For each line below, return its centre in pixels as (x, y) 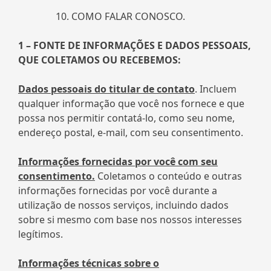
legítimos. (41, 234)
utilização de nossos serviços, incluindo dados (123, 205)
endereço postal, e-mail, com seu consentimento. (131, 132)
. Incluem (216, 89)
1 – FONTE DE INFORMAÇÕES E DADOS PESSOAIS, (135, 45)
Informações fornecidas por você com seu (118, 161)
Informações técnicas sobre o (89, 263)
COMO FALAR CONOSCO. (128, 16)
